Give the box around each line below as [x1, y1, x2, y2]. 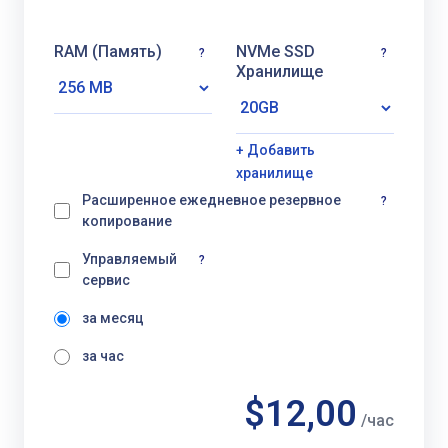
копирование [82, 213, 172, 229]
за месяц [82, 310, 144, 326]
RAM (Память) [54, 42, 162, 61]
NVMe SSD [236, 42, 315, 61]
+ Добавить [236, 142, 315, 158]
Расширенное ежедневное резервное [82, 192, 341, 208]
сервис [82, 272, 130, 288]
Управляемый [82, 251, 177, 267]
